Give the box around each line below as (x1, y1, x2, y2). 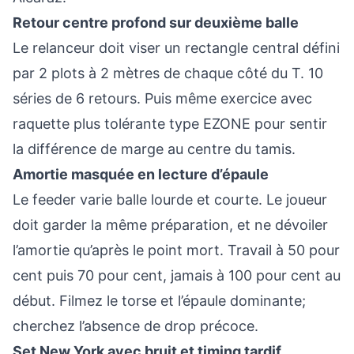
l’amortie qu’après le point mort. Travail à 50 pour (13, 242, 340, 258)
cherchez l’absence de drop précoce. (13, 318, 258, 334)
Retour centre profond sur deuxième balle (13, 14, 299, 31)
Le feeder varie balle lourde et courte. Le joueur (13, 191, 327, 208)
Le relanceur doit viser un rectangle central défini (13, 40, 340, 56)
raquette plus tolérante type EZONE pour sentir (13, 115, 327, 132)
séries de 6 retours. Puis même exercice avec (13, 90, 312, 107)
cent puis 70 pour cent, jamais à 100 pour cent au (13, 267, 341, 284)
